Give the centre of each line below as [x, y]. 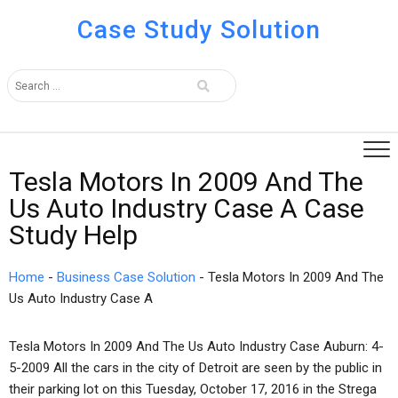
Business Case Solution [126, 277]
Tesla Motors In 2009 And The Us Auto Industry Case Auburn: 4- [196, 346]
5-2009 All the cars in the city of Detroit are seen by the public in [195, 368]
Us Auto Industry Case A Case [187, 208]
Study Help [73, 235]
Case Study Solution [199, 30]
